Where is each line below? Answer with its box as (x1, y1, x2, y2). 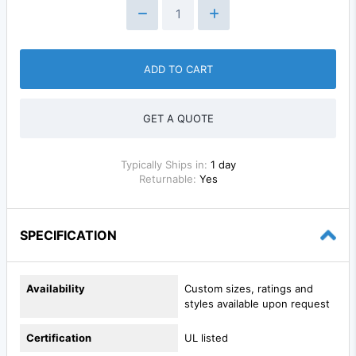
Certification (26, 331, 91, 344)
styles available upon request (184, 296, 330, 310)
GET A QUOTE (142, 111, 214, 125)
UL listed (184, 331, 228, 344)
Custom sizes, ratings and (184, 281, 313, 295)
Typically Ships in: (120, 157, 211, 171)
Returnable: (138, 172, 196, 185)
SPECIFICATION (20, 226, 117, 243)
